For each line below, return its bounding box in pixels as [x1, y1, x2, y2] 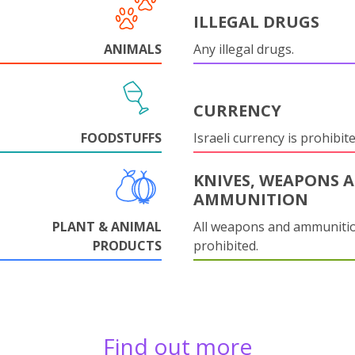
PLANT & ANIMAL [52, 218, 162, 235]
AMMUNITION [193, 189, 308, 210]
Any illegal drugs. [193, 40, 294, 58]
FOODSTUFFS [81, 129, 162, 147]
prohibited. [193, 237, 258, 254]
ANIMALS [104, 40, 162, 58]
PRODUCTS [93, 237, 162, 254]
